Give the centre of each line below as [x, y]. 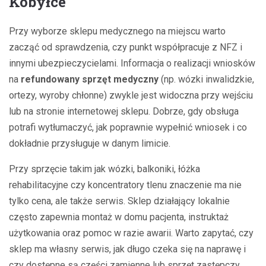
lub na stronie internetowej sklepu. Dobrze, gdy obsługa [124, 111]
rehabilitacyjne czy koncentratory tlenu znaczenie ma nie [125, 185]
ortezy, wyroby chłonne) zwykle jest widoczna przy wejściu [131, 95]
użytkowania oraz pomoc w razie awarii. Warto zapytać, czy [131, 233]
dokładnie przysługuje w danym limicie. [90, 143]
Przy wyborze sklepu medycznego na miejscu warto [117, 31]
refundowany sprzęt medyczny [90, 79]
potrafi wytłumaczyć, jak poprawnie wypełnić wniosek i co [128, 127]
